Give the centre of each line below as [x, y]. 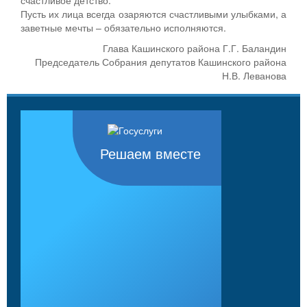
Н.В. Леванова [254, 75]
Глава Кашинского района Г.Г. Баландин [195, 48]
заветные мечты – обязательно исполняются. [123, 27]
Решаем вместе [150, 154]
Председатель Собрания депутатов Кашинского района [161, 61]
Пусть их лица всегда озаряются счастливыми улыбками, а [153, 13]
